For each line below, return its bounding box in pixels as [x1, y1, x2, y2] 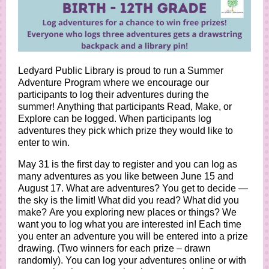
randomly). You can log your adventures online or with [18, 255, 246, 265]
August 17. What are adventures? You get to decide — [18, 183, 248, 193]
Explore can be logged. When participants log [18, 113, 211, 124]
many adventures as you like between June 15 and [18, 171, 234, 181]
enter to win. [18, 138, 70, 148]
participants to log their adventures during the [18, 89, 209, 100]
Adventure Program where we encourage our [18, 77, 209, 88]
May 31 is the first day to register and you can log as [18, 159, 237, 169]
